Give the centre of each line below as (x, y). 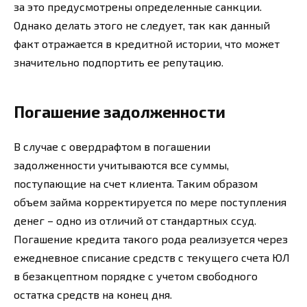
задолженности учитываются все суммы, (121, 164)
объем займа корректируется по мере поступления (150, 201)
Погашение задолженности (120, 111)
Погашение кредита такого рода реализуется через (151, 238)
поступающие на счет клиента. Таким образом (136, 183)
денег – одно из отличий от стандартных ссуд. (135, 220)
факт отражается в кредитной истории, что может (147, 43)
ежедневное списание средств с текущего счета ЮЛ (152, 257)
